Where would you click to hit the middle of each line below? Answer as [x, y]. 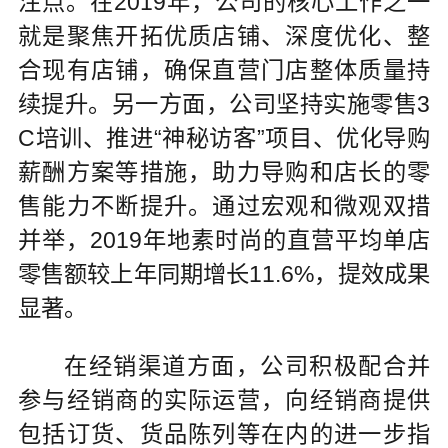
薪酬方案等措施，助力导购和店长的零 [224, 172]
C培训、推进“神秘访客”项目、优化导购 [224, 138]
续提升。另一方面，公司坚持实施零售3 [224, 104]
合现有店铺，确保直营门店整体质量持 [224, 70]
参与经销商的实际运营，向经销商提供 [224, 399]
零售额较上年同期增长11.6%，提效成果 [224, 274]
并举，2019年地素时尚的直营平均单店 [224, 240]
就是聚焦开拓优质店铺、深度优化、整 [224, 36]
